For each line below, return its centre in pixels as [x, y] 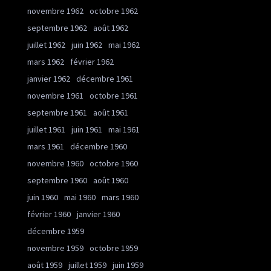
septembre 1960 [57, 181]
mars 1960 [120, 198]
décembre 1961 [105, 79]
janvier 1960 [98, 214]
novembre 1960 [55, 164]
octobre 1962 [114, 11]
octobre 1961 [114, 96]
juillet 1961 [46, 130]
